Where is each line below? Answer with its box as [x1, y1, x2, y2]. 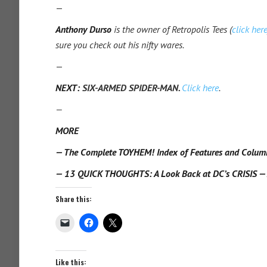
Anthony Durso [55, 23, 111, 35]
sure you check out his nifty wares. [55, 38, 184, 51]
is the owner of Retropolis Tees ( [111, 23, 232, 35]
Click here [182, 81, 219, 94]
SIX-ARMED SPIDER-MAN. [82, 81, 182, 94]
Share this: [55, 193, 92, 204]
